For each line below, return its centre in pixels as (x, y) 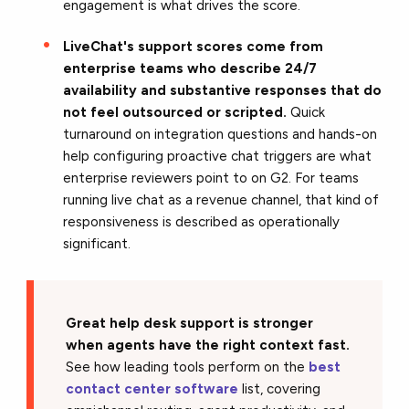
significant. (97, 243)
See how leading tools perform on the (188, 367)
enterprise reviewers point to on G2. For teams (211, 178)
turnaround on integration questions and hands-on (220, 134)
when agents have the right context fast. (208, 345)
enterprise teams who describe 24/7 (190, 68)
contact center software (152, 388)
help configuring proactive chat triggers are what (218, 156)
